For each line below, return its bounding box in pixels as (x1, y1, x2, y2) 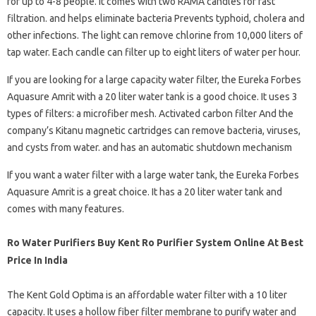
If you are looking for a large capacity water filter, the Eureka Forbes (7, 74, 301, 85)
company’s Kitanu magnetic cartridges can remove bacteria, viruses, (7, 125, 300, 136)
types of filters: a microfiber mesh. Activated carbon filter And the (7, 108, 293, 119)
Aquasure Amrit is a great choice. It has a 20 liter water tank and (7, 186, 282, 197)
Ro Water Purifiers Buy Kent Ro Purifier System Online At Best (7, 237, 303, 248)
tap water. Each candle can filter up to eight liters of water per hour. (7, 47, 300, 58)
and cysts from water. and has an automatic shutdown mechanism (7, 142, 292, 153)
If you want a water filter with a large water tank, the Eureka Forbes (7, 169, 299, 181)
